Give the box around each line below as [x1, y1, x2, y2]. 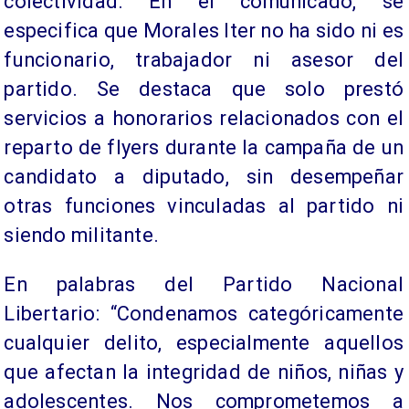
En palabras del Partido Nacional [4, 272, 404, 296]
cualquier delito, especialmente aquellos [4, 330, 404, 354]
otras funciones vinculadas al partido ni [4, 194, 404, 217]
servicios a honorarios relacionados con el [4, 106, 404, 130]
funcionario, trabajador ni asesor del [4, 47, 404, 71]
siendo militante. [4, 223, 159, 246]
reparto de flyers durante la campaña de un [4, 135, 404, 159]
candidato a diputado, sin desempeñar [4, 164, 404, 188]
